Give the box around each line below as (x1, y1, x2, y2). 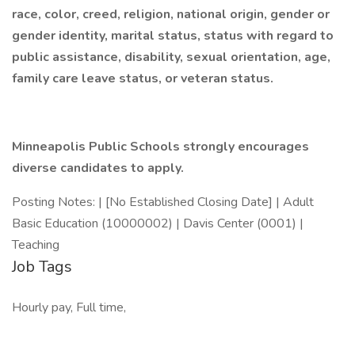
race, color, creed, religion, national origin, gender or (12, 6, 330, 23)
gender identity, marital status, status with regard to (12, 27, 334, 44)
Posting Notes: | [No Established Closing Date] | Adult (12, 193, 314, 211)
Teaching (12, 236, 63, 254)
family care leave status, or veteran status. (12, 70, 273, 87)
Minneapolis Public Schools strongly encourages (12, 138, 309, 155)
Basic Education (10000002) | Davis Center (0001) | (12, 215, 303, 232)
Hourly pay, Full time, (12, 299, 126, 316)
